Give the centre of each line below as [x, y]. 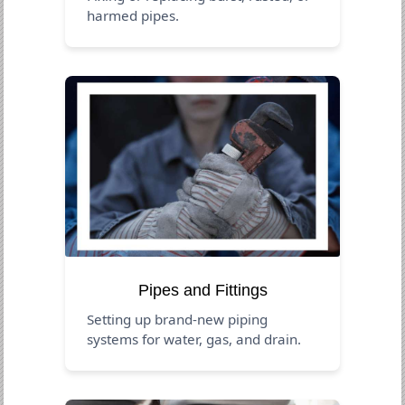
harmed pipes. [133, 15]
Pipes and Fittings [202, 290]
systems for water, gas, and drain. [194, 339]
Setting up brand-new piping [178, 319]
